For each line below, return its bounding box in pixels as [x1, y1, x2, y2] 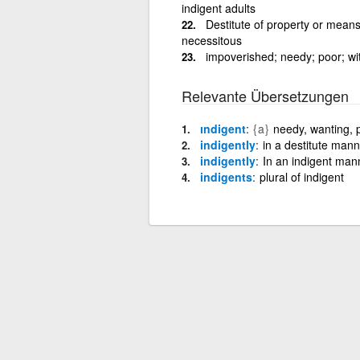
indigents [199, 168, 252, 185]
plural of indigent [259, 168, 344, 185]
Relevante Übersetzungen [181, 84, 349, 106]
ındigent [199, 120, 246, 137]
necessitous [181, 31, 242, 48]
